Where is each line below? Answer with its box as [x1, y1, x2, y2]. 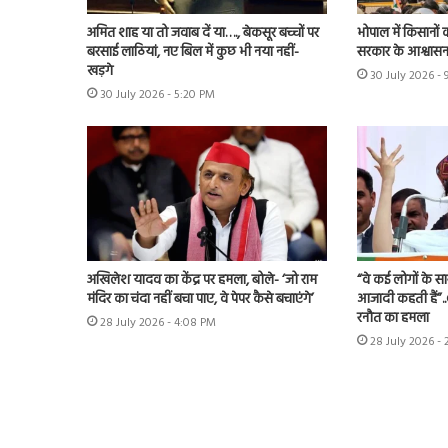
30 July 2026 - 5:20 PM [100, 84, 215, 105]
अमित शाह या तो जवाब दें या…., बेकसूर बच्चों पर [87, 21, 319, 45]
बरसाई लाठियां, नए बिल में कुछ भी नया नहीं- [87, 40, 299, 64]
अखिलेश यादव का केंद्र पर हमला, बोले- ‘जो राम [87, 269, 317, 293]
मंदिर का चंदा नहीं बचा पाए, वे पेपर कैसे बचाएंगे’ [87, 288, 314, 312]
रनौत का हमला [356, 307, 429, 331]
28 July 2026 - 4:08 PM [100, 313, 216, 334]
